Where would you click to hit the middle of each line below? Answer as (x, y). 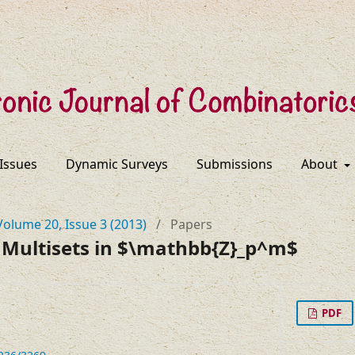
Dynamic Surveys (116, 164)
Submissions (234, 164)
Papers (191, 224)
